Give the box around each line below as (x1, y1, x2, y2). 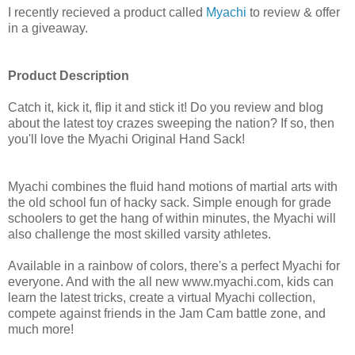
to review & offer (246, 5, 340, 19)
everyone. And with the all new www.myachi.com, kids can (8, 274, 334, 288)
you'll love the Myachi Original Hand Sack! (8, 132, 245, 146)
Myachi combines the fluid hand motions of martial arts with (8, 179, 338, 193)
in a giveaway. (8, 21, 88, 35)
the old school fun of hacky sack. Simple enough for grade (8, 195, 331, 209)
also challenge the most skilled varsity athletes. (8, 227, 271, 241)
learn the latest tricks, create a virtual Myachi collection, (8, 290, 315, 304)
